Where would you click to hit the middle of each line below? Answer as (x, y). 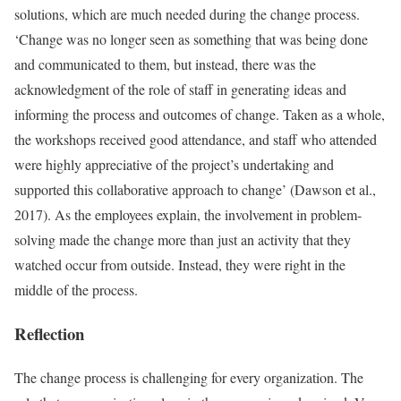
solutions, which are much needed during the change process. (187, 14)
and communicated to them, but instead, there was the (165, 64)
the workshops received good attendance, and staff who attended (196, 140)
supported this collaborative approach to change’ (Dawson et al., (195, 190)
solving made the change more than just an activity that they (183, 240)
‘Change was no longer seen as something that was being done (191, 39)
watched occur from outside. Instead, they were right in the (180, 265)
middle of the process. (76, 290)
